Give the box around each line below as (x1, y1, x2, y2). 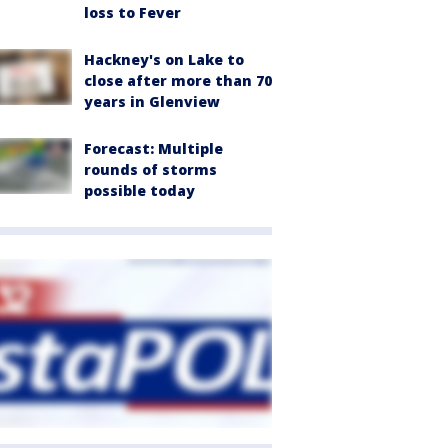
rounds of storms (84, 160, 217, 180)
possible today (84, 181, 195, 201)
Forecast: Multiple (84, 139, 223, 159)
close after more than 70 (84, 71, 272, 91)
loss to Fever (84, 3, 181, 23)
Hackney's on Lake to (84, 50, 244, 70)
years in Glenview (84, 92, 220, 112)
